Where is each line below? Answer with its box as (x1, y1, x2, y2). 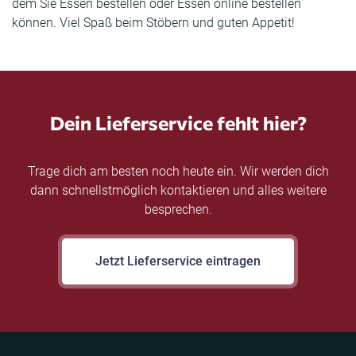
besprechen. (144, 202, 212, 218)
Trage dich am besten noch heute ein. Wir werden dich (27, 164, 329, 180)
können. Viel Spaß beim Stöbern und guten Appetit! (12, 15, 295, 31)
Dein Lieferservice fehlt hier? (49, 109, 307, 136)
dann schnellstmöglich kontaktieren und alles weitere (29, 183, 327, 199)
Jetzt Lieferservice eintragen (95, 253, 261, 269)
